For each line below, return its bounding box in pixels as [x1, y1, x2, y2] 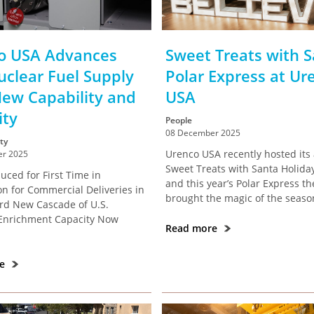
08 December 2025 [165, 127, 241, 139]
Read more [165, 221, 221, 235]
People [165, 114, 193, 126]
